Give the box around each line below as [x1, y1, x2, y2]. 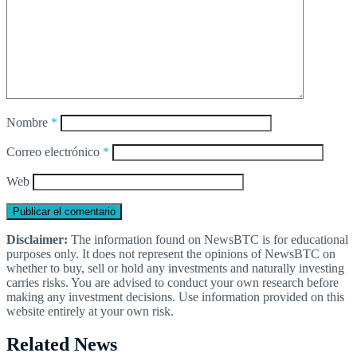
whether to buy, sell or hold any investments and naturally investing [6, 261, 344, 275]
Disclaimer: [6, 232, 68, 246]
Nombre [6, 115, 51, 129]
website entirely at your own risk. [6, 304, 174, 318]
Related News [6, 334, 117, 355]
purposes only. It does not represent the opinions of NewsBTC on [6, 246, 335, 261]
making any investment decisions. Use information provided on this [6, 289, 344, 304]
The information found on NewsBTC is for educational [68, 232, 348, 246]
